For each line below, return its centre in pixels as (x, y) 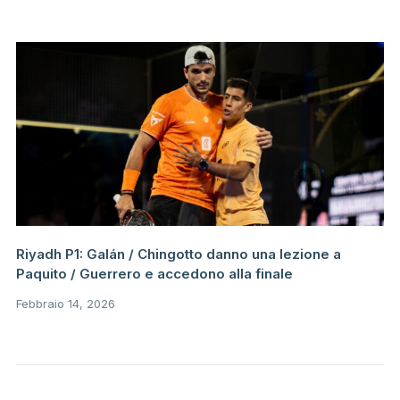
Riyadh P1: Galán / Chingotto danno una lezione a (178, 254)
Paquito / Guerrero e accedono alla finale (154, 274)
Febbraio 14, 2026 (65, 304)
